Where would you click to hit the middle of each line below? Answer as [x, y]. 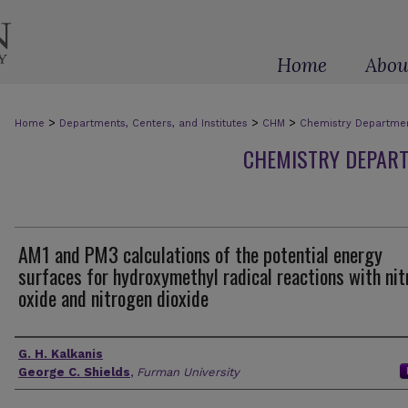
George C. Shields [74, 372]
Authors [41, 353]
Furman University [188, 372]
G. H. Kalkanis [61, 354]
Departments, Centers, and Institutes [153, 123]
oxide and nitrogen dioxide [113, 298]
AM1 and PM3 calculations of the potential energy [200, 254]
